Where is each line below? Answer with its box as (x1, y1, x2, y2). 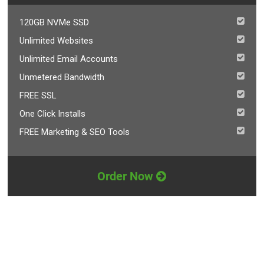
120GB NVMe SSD (19, 17, 90, 28)
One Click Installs (19, 108, 86, 119)
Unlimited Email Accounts (19, 54, 118, 64)
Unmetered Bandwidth (19, 72, 105, 82)
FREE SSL (19, 90, 57, 101)
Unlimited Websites (19, 35, 94, 46)
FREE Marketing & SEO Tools (19, 127, 130, 137)
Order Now (97, 169, 157, 183)
